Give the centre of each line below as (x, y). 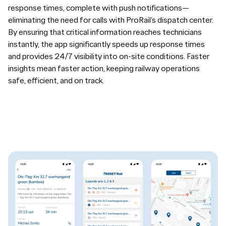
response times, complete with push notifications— (99, 8)
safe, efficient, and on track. (56, 80)
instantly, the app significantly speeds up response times (106, 44)
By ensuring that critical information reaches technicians (105, 32)
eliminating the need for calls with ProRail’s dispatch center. (111, 20)
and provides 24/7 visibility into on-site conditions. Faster (109, 56)
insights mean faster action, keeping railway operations (104, 68)
